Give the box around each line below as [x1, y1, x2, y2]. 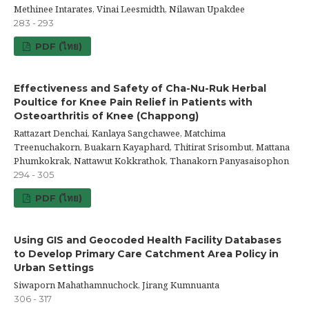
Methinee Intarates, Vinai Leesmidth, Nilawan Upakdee [14, 2, 245, 15]
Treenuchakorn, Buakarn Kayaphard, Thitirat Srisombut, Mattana [14, 140, 290, 153]
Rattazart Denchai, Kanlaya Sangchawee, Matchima [14, 126, 226, 139]
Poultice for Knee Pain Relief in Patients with [14, 95, 252, 108]
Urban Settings [14, 261, 94, 274]
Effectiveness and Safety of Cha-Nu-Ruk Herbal [14, 81, 266, 94]
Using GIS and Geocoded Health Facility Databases [14, 233, 281, 246]
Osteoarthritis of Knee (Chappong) [14, 109, 199, 122]
